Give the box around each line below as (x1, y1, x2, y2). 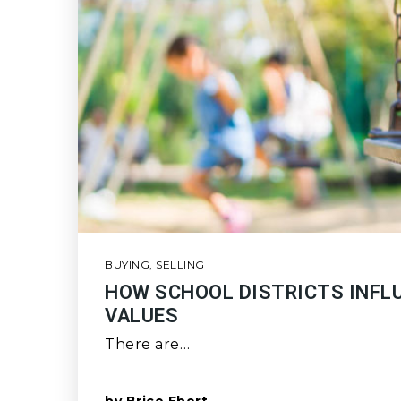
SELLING (156, 258, 205, 271)
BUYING (105, 258, 149, 271)
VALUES (105, 304, 178, 327)
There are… (105, 336, 190, 353)
